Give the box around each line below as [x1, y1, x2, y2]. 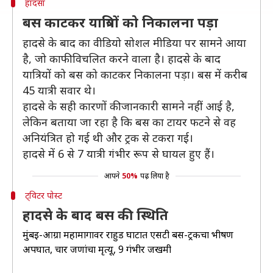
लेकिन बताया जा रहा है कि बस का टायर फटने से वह [23, 115, 236, 129]
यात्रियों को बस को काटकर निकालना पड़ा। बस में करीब [23, 67, 247, 82]
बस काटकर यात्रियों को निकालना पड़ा [23, 13, 218, 31]
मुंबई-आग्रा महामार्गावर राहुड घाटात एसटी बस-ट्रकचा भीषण [23, 228, 233, 241]
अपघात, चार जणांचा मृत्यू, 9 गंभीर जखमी [23, 243, 171, 256]
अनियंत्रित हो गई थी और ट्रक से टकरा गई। [23, 130, 193, 145]
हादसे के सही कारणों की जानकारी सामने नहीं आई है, [23, 99, 235, 113]
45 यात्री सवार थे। [23, 83, 96, 97]
